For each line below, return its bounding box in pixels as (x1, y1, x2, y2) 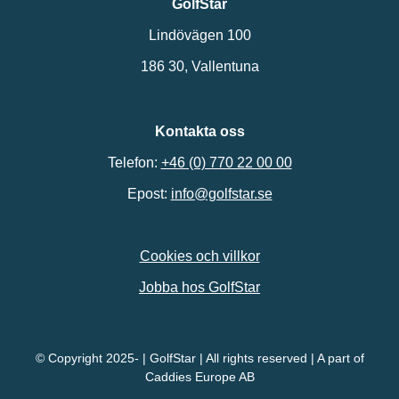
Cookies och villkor (139, 248, 260, 265)
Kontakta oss (154, 124, 245, 140)
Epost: (126, 186, 171, 202)
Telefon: (107, 155, 161, 171)
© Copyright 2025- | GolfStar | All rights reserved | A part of (35, 351, 364, 366)
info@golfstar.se (170, 186, 273, 202)
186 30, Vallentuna (140, 59, 259, 75)
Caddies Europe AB (144, 370, 255, 385)
